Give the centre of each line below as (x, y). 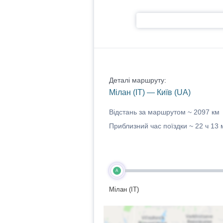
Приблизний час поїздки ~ (152, 126)
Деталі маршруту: (137, 80)
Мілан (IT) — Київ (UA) (150, 92)
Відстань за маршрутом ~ (151, 112)
